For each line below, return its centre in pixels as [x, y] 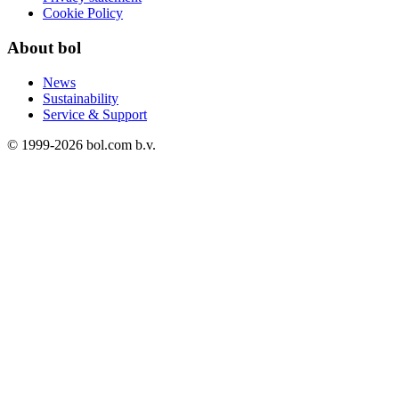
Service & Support [95, 114]
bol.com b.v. [119, 144]
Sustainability [81, 98]
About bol [44, 47]
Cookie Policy [83, 13]
